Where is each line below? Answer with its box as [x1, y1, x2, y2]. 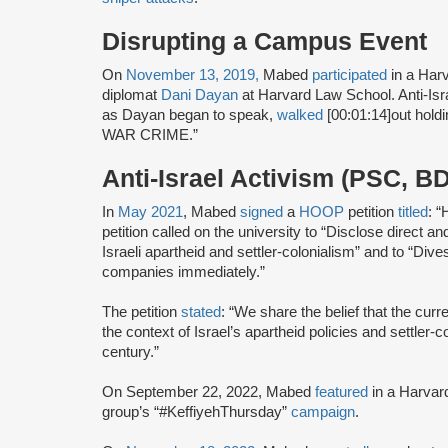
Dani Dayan [161, 86, 238, 103]
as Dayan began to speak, [102, 106, 277, 123]
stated [181, 303, 221, 320]
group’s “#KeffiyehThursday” [102, 403, 291, 420]
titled [398, 203, 428, 220]
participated [312, 66, 387, 83]
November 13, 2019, [126, 66, 259, 83]
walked [277, 106, 323, 123]
